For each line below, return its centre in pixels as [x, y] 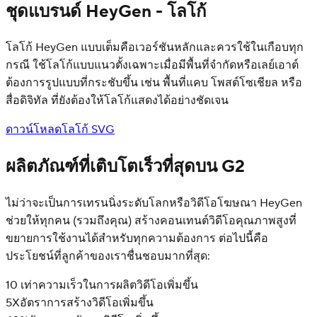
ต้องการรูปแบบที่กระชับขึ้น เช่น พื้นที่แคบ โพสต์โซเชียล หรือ [154, 83]
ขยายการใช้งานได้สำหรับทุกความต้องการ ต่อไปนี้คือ [137, 239]
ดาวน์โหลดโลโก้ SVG [60, 130]
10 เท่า [22, 286]
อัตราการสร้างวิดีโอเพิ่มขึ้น [87, 303]
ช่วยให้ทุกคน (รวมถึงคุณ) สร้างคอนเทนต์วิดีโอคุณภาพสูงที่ [151, 221]
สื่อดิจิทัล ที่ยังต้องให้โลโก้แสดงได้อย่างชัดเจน [117, 101]
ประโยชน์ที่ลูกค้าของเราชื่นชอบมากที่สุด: [108, 257]
